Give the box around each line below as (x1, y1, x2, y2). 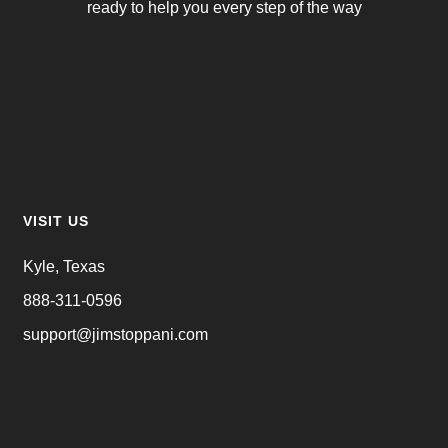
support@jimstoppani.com (23, 325, 209, 343)
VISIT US (23, 212, 89, 229)
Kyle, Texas (23, 257, 106, 275)
